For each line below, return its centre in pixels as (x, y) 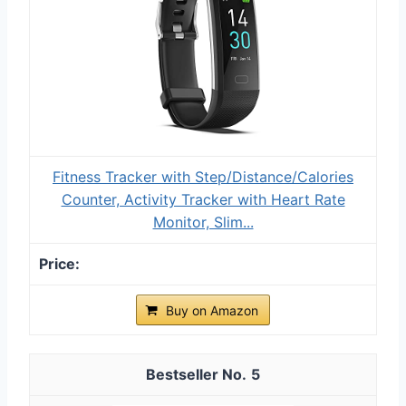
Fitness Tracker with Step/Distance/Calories (203, 176)
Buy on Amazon (212, 310)
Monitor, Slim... (203, 222)
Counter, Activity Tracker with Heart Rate (203, 199)
